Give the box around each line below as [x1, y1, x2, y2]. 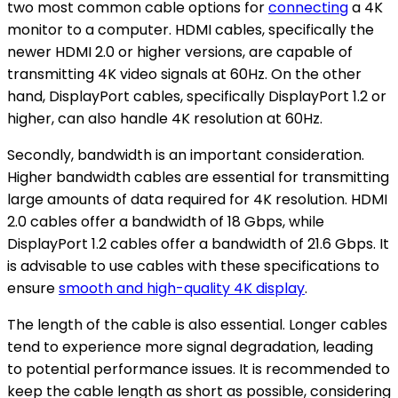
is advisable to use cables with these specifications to [7, 255, 379, 276]
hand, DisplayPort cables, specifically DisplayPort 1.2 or [7, 85, 386, 107]
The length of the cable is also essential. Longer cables [7, 314, 387, 335]
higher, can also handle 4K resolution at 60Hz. [7, 107, 322, 129]
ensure [7, 277, 59, 298]
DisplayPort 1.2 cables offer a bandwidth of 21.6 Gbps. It [7, 233, 389, 254]
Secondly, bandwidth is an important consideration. [7, 144, 364, 165]
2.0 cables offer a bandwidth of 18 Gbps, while [7, 211, 324, 232]
